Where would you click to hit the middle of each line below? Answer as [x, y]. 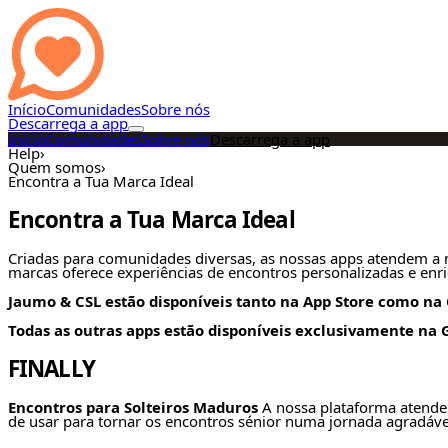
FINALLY [51, 368]
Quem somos [54, 167]
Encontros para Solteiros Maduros [133, 407]
